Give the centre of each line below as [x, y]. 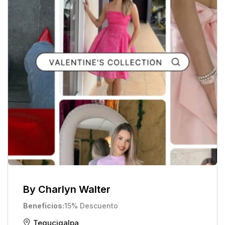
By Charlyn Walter [67, 189]
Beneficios [43, 206]
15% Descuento [91, 206]
